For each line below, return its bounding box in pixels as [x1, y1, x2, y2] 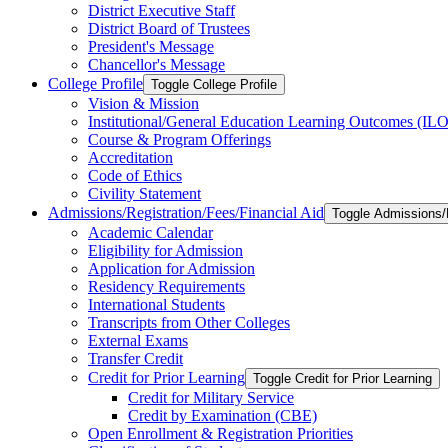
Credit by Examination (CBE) [128, 407, 317, 424]
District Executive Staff [88, 2, 235, 19]
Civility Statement [88, 185, 201, 202]
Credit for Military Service [128, 389, 294, 406]
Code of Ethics [88, 167, 182, 184]
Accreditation [88, 149, 173, 166]
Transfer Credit [88, 350, 183, 367]
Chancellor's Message [88, 56, 225, 73]
